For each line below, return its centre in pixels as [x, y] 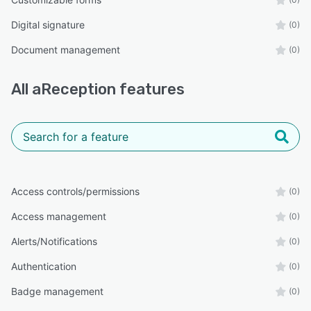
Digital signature [48, 24]
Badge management [57, 291]
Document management [66, 49]
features [150, 89]
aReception [74, 89]
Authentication [44, 266]
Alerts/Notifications [54, 241]
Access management [59, 216]
